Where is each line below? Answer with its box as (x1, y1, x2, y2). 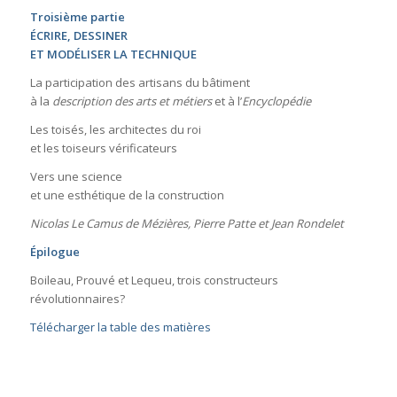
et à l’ (211, 92, 242, 109)
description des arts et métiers (51, 92, 212, 109)
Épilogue (29, 244, 80, 261)
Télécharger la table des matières (29, 319, 211, 336)
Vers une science (29, 167, 122, 184)
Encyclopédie (241, 92, 311, 109)
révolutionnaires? (29, 291, 125, 307)
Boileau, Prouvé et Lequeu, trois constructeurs (29, 272, 278, 289)
